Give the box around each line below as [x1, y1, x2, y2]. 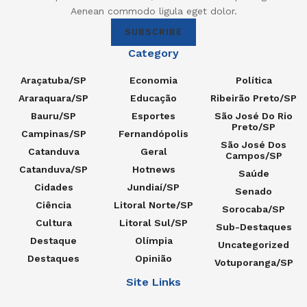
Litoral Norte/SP [114, 199, 193, 211]
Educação [130, 93, 177, 104]
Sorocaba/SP [222, 204, 285, 215]
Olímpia [134, 235, 173, 247]
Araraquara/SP [19, 93, 88, 104]
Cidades [34, 182, 73, 193]
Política [235, 75, 272, 86]
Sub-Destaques [215, 221, 292, 233]
